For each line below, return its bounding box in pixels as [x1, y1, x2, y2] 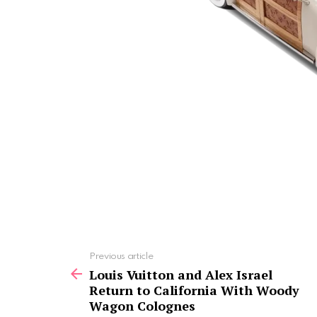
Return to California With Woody [89, 281, 299, 299]
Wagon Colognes [89, 296, 195, 314]
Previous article [89, 251, 154, 261]
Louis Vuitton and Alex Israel [89, 265, 272, 283]
